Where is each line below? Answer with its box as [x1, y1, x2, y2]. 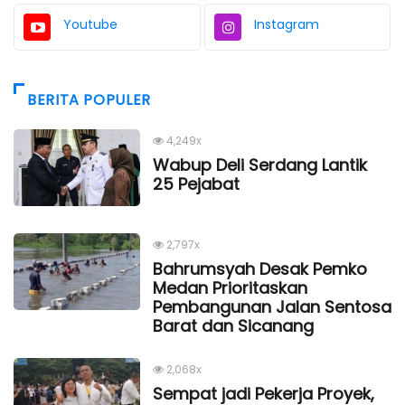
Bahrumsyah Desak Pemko [153, 257, 367, 280]
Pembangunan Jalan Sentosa [153, 295, 391, 318]
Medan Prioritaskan [153, 276, 307, 299]
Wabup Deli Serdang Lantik [153, 153, 367, 176]
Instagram [253, 14, 319, 33]
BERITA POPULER [27, 89, 151, 110]
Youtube [63, 14, 118, 33]
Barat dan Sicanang [153, 314, 314, 337]
